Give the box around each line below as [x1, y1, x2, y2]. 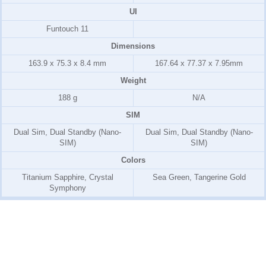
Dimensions [111, 42, 155, 51]
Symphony [49, 183, 86, 193]
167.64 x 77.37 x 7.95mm [155, 59, 243, 68]
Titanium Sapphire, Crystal [21, 173, 113, 182]
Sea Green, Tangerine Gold [152, 173, 246, 182]
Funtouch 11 [46, 24, 88, 34]
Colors [121, 156, 145, 165]
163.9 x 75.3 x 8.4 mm [28, 59, 106, 68]
